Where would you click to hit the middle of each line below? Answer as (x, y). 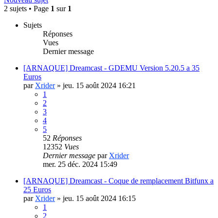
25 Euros (37, 189)
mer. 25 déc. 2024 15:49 (80, 164)
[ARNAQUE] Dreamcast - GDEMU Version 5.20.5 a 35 (111, 68)
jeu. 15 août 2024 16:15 (99, 198)
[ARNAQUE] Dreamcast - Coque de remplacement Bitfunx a (118, 181)
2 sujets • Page (27, 8)
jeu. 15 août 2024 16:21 (99, 85)
